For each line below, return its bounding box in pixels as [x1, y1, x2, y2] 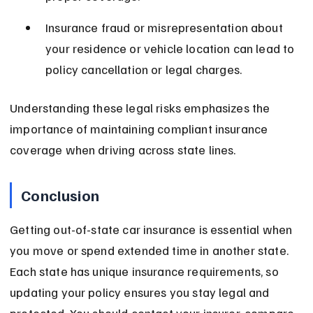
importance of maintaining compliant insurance [10, 121, 271, 137]
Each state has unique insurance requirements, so [10, 263, 282, 279]
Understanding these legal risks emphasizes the [10, 100, 273, 116]
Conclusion [21, 185, 99, 205]
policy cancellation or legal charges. [45, 61, 242, 78]
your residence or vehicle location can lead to [45, 41, 298, 57]
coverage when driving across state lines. [10, 142, 236, 158]
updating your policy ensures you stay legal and [10, 284, 272, 300]
